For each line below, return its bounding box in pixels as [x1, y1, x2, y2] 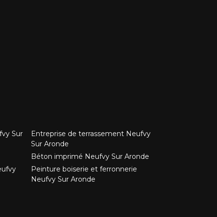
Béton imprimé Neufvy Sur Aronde [31, 152, 149, 161]
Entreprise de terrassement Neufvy [31, 129, 151, 138]
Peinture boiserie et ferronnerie [31, 165, 137, 173]
